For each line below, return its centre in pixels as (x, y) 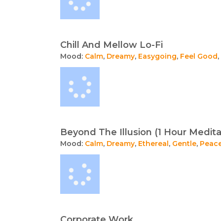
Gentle (184, 143)
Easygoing (157, 56)
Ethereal (153, 143)
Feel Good (199, 56)
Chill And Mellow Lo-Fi (111, 45)
